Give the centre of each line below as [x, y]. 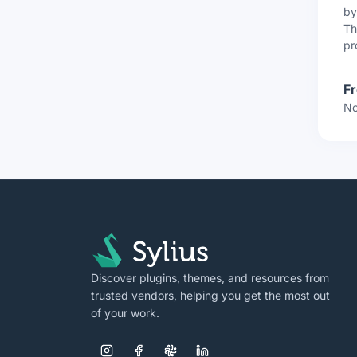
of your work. [125, 313]
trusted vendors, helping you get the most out [210, 295]
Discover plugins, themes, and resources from [210, 278]
